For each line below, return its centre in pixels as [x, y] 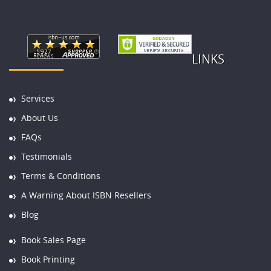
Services [38, 98]
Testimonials [47, 156]
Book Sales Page [54, 240]
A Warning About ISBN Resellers [86, 195]
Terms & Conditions [61, 175]
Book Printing [48, 259]
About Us [40, 117]
